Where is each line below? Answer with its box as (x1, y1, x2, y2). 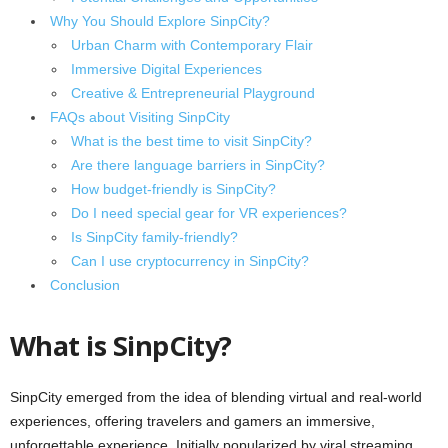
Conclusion (50, 277, 120, 293)
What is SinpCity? (10, 327, 232, 364)
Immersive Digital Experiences (71, 61, 262, 77)
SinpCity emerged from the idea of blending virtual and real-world (10, 389, 422, 405)
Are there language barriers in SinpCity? (71, 157, 325, 173)
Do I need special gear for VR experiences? (71, 205, 347, 221)
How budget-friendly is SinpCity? (71, 181, 276, 197)
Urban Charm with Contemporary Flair (71, 37, 313, 53)
